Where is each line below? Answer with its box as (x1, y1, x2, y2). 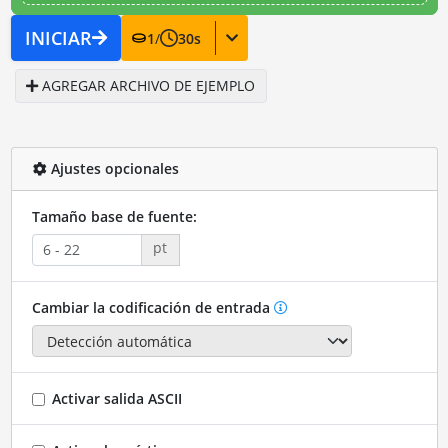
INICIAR (24, 26, 92, 50)
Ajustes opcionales (46, 159, 179, 178)
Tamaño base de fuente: (31, 206, 197, 226)
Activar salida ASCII (51, 388, 182, 408)
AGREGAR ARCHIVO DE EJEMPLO (38, 76, 255, 96)
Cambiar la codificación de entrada (31, 297, 270, 317)
